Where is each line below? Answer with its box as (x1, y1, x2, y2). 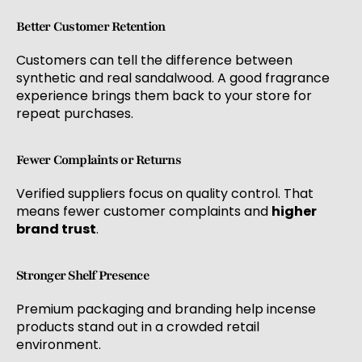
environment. (16, 335, 101, 354)
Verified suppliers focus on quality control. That (16, 183, 314, 203)
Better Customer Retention (16, 17, 166, 36)
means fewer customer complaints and (16, 201, 271, 221)
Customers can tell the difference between (16, 50, 293, 69)
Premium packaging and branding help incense (16, 299, 316, 318)
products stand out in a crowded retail (16, 317, 259, 336)
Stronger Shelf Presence (16, 266, 149, 284)
